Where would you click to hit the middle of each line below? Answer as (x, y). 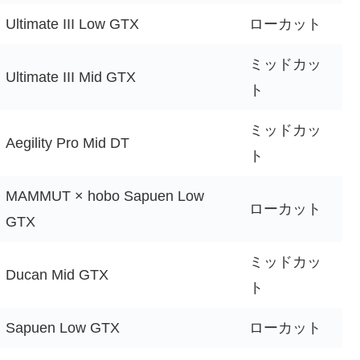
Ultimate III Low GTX (72, 24)
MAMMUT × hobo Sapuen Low (105, 196)
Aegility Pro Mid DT (67, 143)
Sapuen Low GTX (63, 327)
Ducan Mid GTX (57, 274)
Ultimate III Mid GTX (71, 77)
